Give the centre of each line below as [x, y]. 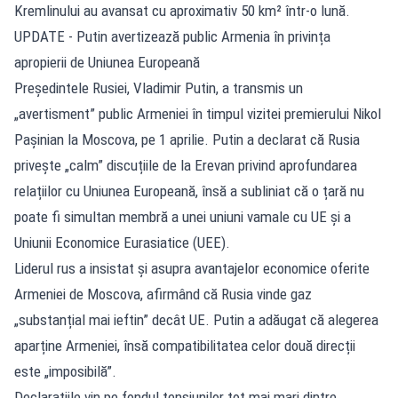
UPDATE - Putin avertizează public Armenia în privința [172, 36]
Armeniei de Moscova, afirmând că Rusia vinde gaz [163, 294]
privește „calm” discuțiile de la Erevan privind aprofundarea [186, 165]
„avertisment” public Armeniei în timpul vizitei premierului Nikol [198, 113]
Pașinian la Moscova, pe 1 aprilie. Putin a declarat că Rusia [187, 139]
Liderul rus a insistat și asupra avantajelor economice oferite [192, 268]
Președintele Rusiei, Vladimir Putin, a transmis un [159, 88]
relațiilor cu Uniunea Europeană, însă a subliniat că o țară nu [189, 191]
